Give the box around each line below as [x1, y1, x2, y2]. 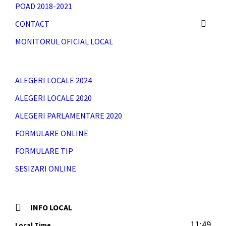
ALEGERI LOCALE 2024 [15, 75, 92, 85]
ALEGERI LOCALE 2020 [15, 93, 92, 103]
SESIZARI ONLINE [15, 163, 76, 174]
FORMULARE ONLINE [15, 128, 88, 138]
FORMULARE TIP [15, 146, 73, 156]
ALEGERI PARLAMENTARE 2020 [15, 110, 122, 121]
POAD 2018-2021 [15, 1, 72, 11]
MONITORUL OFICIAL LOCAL [15, 36, 113, 46]
